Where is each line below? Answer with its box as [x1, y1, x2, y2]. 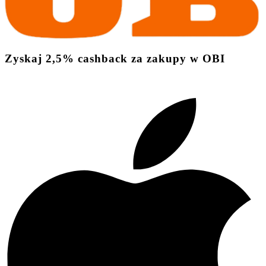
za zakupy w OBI [131, 52, 225, 65]
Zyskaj [5, 52, 42, 65]
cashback [78, 52, 128, 65]
